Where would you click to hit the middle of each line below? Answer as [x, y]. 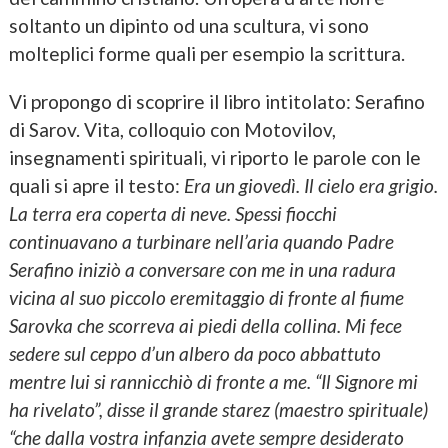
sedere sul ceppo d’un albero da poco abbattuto [194, 353]
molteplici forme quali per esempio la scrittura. [206, 54]
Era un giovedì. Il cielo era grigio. [310, 185]
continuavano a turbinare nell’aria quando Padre [201, 241]
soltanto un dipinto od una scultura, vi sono [188, 26]
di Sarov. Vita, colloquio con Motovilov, [172, 129]
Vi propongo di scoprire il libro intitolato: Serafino [216, 101]
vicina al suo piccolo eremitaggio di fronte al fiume [206, 297]
